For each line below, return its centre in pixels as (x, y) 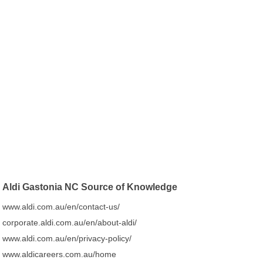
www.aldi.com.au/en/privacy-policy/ (67, 238)
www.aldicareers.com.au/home (60, 254)
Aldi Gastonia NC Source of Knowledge (90, 187)
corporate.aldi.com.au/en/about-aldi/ (70, 222)
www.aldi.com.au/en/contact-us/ (61, 207)
